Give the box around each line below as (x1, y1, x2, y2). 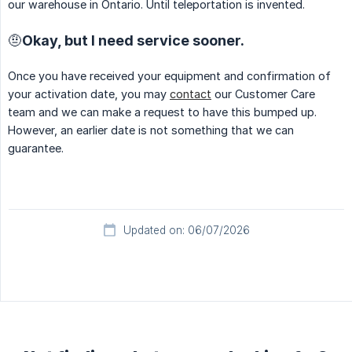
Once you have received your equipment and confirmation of (8, 69, 331, 82)
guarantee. (8, 141, 64, 155)
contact (170, 87, 211, 101)
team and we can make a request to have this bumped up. (8, 105, 317, 119)
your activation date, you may (8, 87, 170, 101)
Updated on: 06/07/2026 (123, 224, 250, 236)
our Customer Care (211, 87, 315, 101)
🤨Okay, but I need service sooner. (8, 32, 244, 49)
